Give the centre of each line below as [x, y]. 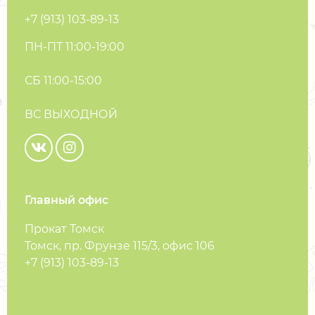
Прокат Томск [64, 229]
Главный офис [66, 200]
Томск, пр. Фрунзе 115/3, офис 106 [120, 246]
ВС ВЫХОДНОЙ [71, 114]
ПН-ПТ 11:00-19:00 [75, 47]
